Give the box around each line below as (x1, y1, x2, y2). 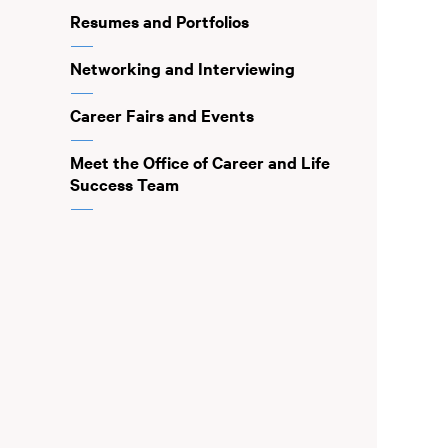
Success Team (69, 172, 179, 196)
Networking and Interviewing (69, 56, 295, 80)
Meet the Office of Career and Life (69, 150, 330, 174)
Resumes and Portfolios (69, 9, 249, 33)
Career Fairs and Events (69, 103, 254, 127)
